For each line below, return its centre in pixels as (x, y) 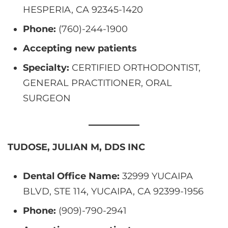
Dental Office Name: (71, 176)
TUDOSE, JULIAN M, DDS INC (76, 147)
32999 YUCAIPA (156, 176)
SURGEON (47, 98)
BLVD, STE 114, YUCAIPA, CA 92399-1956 (113, 191)
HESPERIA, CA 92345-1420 (83, 9)
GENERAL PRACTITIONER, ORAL (97, 83)
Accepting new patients (80, 48)
